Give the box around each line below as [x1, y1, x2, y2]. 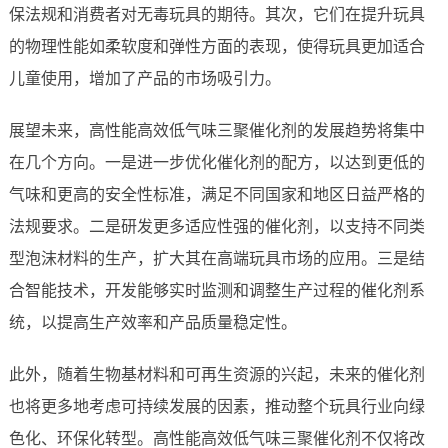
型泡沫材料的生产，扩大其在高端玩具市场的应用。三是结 [8, 250, 425, 268]
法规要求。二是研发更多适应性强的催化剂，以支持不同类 [8, 218, 425, 236]
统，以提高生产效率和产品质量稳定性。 [8, 314, 297, 332]
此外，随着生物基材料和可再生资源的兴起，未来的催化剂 [8, 366, 425, 384]
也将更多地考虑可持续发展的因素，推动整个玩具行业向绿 [8, 398, 425, 416]
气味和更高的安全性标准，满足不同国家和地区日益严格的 [8, 186, 425, 204]
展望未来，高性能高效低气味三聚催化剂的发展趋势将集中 [8, 122, 425, 140]
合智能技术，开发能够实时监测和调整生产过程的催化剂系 [8, 282, 425, 300]
